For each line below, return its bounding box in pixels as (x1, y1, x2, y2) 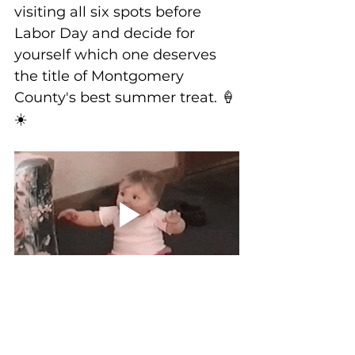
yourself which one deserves (14, 46, 220, 64)
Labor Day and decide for (14, 25, 199, 43)
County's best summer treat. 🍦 (14, 89, 235, 107)
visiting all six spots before (14, 3, 205, 21)
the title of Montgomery (14, 67, 188, 86)
